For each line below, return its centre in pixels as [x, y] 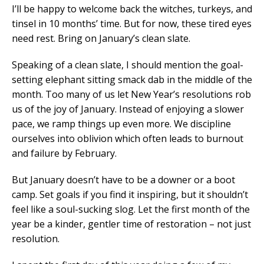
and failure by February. [64, 153]
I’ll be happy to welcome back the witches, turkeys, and [132, 9]
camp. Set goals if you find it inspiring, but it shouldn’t [130, 194]
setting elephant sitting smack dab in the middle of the [132, 79]
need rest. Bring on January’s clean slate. [101, 38]
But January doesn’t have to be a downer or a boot [123, 179]
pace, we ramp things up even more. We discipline [121, 123]
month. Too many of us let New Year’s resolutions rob [131, 94]
